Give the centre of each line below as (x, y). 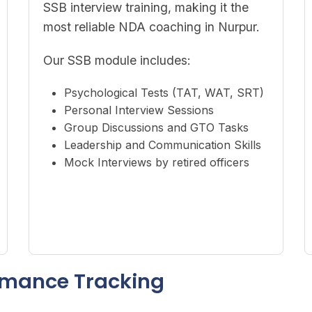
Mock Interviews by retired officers (156, 162)
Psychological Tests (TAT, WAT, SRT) (164, 93)
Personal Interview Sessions (139, 110)
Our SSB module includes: (117, 60)
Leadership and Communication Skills (162, 145)
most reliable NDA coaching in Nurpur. (151, 27)
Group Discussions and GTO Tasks (156, 127)
